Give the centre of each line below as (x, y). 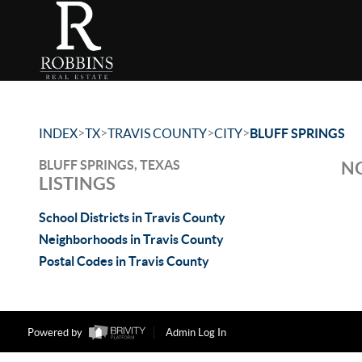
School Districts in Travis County (132, 217)
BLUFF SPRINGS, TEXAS (109, 165)
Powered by (56, 333)
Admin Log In (196, 333)
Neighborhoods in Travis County (131, 239)
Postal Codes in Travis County (124, 261)
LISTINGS (77, 183)
